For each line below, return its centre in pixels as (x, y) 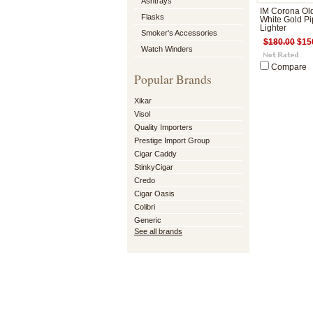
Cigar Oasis (154, 194)
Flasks (153, 17)
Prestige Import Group (172, 140)
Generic (148, 220)
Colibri (145, 207)
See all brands (158, 231)
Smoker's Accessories (179, 33)
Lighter (273, 28)
